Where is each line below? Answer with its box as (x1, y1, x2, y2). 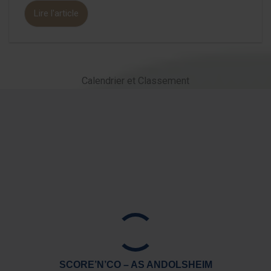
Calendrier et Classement (82, 75, 189, 87)
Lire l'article (34, 8, 79, 19)
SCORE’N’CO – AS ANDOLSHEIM (59, 258, 212, 270)
